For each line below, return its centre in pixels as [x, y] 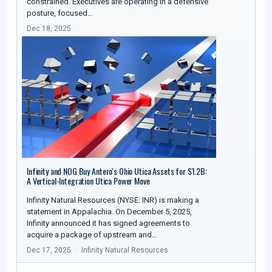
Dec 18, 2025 [49, 29]
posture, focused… [60, 13]
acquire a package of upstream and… [92, 235]
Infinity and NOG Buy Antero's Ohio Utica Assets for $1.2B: [117, 171]
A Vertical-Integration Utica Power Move [88, 181]
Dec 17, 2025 [49, 250]
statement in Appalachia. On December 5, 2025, [109, 212]
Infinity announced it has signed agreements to [108, 223]
